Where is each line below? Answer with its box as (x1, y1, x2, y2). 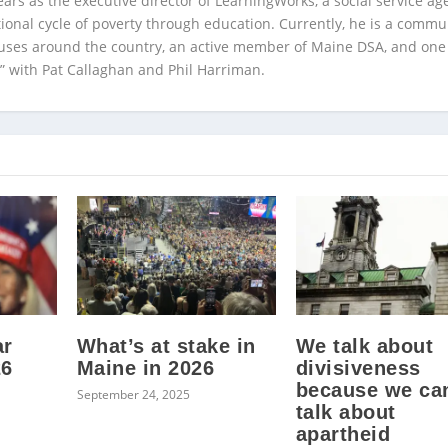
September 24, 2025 (76, 386, 190, 404)
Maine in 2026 (76, 357, 215, 380)
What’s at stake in (76, 335, 256, 358)
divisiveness (295, 357, 421, 380)
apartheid (295, 423, 391, 446)
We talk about (295, 335, 434, 358)
